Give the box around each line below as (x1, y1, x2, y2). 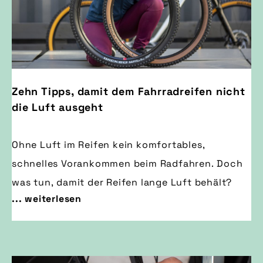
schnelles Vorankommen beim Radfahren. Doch (12, 157, 243, 170)
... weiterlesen (12, 193, 82, 205)
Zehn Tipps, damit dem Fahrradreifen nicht (12, 85, 245, 99)
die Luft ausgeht (12, 100, 103, 114)
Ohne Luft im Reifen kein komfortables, (12, 139, 205, 151)
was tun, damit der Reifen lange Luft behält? (12, 176, 232, 189)
